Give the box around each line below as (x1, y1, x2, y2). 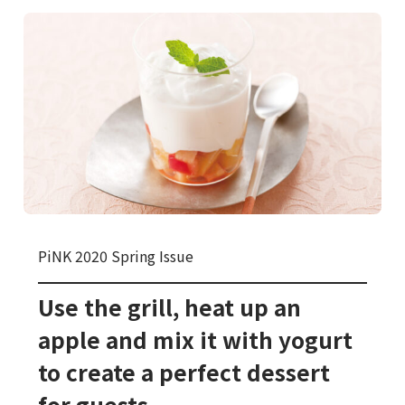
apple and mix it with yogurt (37, 323, 353, 355)
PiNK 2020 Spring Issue (37, 245, 193, 268)
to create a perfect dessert (37, 355, 330, 388)
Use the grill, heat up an (37, 290, 301, 323)
